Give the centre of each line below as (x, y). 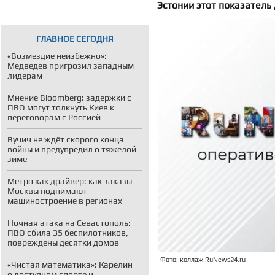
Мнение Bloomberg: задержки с (69, 98)
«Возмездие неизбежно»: (57, 56)
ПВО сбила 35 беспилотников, (68, 233)
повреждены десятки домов (63, 242)
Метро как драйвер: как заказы (70, 181)
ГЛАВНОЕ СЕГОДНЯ (75, 39)
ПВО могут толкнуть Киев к (61, 107)
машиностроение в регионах (65, 201)
